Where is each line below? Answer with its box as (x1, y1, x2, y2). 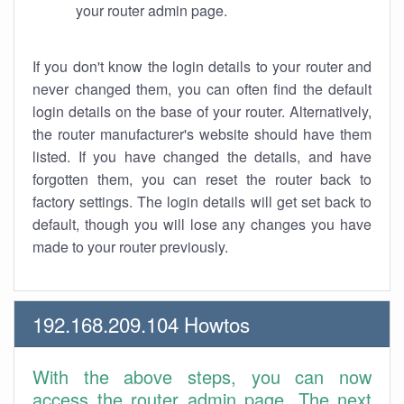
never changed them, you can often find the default (32, 78, 372, 99)
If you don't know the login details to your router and (32, 56, 372, 77)
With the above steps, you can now (32, 363, 372, 390)
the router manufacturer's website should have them (32, 124, 372, 144)
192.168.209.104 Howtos (32, 309, 250, 338)
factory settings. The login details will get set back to (32, 191, 372, 212)
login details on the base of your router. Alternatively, (32, 101, 372, 122)
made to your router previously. (32, 236, 228, 257)
